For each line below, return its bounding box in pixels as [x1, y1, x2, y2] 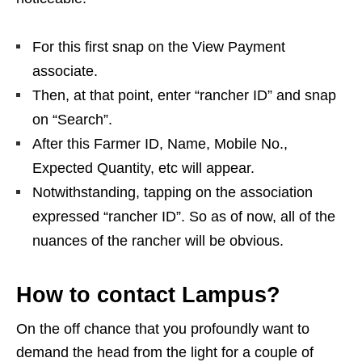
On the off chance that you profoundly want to [16, 320, 309, 337]
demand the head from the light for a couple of [16, 343, 314, 360]
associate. [32, 62, 98, 79]
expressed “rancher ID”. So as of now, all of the [32, 208, 335, 225]
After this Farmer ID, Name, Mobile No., [32, 135, 288, 152]
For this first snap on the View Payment [32, 38, 285, 55]
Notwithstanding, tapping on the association [32, 183, 313, 200]
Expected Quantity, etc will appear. [32, 159, 255, 176]
